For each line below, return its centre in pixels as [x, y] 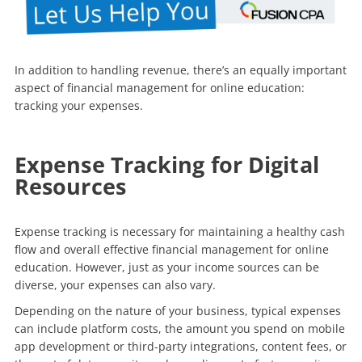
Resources [70, 186]
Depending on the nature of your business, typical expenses [177, 310]
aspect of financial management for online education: [159, 87]
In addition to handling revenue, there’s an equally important [180, 69]
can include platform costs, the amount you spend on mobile [179, 328]
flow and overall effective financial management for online [171, 249]
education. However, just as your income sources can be [166, 267]
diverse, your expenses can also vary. [116, 284]
